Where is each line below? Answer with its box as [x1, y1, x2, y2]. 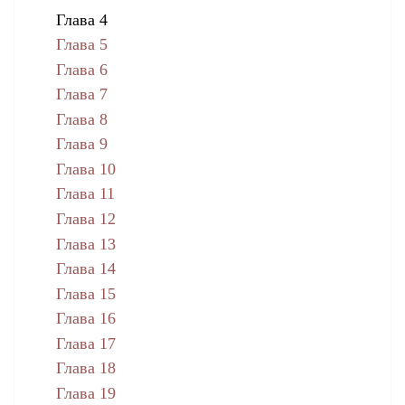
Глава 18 [55, 359, 116, 378]
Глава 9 [55, 135, 108, 154]
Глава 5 [55, 35, 108, 54]
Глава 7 [55, 85, 108, 104]
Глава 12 [55, 209, 116, 228]
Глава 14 [55, 259, 116, 278]
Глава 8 [55, 109, 108, 128]
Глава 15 [55, 284, 116, 303]
